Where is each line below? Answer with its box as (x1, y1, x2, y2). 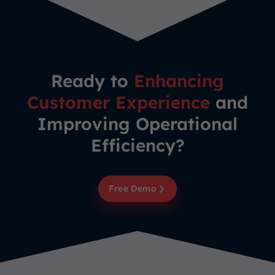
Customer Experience (27, 91, 210, 114)
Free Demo (109, 183, 157, 195)
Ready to (51, 70, 134, 92)
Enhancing (134, 70, 224, 92)
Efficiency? (90, 134, 185, 157)
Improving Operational (37, 113, 238, 135)
